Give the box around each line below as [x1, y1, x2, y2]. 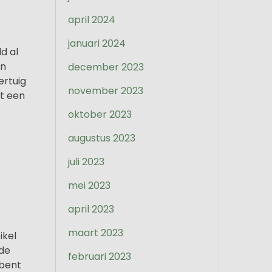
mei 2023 [68, 178, 110, 192]
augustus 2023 [68, 131, 135, 145]
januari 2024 [68, 36, 126, 50]
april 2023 [68, 202, 114, 216]
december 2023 [68, 60, 144, 74]
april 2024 [68, 13, 115, 27]
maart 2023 [68, 226, 123, 240]
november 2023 [68, 84, 143, 98]
